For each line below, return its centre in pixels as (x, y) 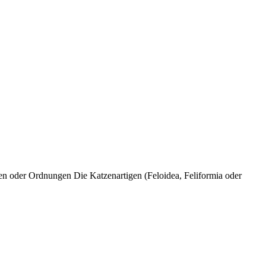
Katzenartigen (116, 176)
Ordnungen (50, 176)
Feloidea (163, 176)
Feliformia (203, 176)
